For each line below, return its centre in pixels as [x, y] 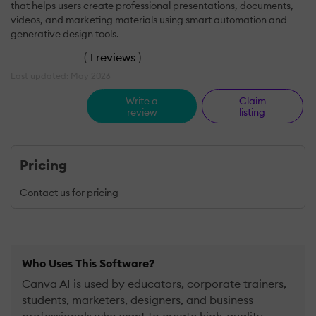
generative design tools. [65, 34]
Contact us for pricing [69, 193]
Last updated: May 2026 [61, 75]
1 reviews [113, 57]
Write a [142, 101]
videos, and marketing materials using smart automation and [149, 19]
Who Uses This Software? [88, 263]
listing [253, 112]
